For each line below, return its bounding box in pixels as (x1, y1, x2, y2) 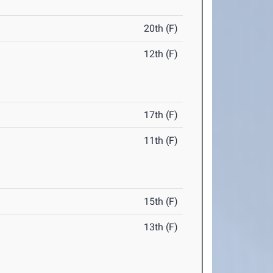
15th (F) (144, 196, 179, 208)
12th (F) (144, 48, 179, 60)
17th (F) (144, 109, 179, 121)
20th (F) (144, 23, 179, 35)
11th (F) (144, 135, 179, 147)
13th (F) (144, 221, 179, 233)
